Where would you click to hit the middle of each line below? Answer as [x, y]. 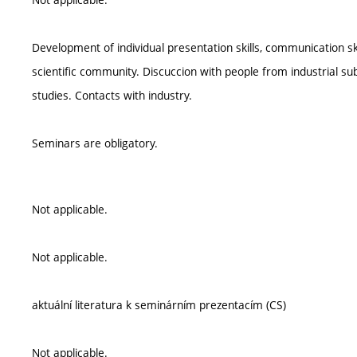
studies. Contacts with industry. [112, 95]
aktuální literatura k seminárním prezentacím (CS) [159, 305]
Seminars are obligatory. [95, 143]
